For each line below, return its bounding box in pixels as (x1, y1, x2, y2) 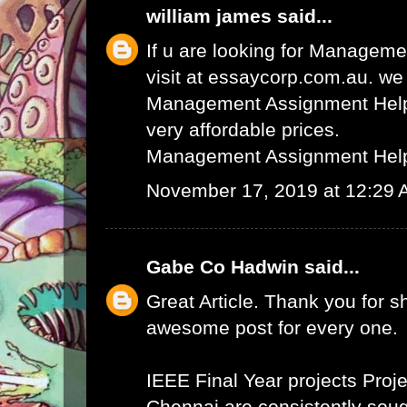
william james (146, 5, 272, 26)
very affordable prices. (146, 119, 340, 140)
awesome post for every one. (146, 317, 398, 338)
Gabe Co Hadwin (146, 256, 299, 277)
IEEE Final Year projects (146, 370, 362, 391)
